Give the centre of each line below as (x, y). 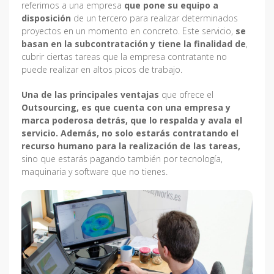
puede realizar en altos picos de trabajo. (102, 69)
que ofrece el (187, 94)
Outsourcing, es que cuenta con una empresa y (126, 107)
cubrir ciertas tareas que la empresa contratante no (124, 56)
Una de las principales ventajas (91, 94)
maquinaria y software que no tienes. (94, 171)
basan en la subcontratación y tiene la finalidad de (134, 43)
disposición (46, 18)
